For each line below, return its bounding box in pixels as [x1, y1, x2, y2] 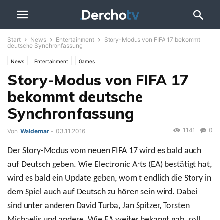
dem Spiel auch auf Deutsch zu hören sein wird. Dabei [7, 188, 197, 197]
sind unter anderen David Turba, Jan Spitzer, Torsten [7, 201, 190, 211]
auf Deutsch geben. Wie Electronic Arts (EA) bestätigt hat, [7, 160, 212, 170]
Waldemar [20, 127, 49, 135]
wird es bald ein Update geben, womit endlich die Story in [7, 174, 211, 184]
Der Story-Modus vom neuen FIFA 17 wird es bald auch [7, 146, 201, 156]
